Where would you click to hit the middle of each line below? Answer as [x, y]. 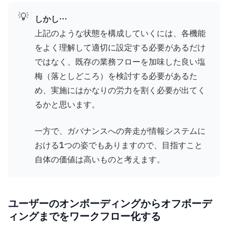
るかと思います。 [67, 105]
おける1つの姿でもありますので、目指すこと [119, 145]
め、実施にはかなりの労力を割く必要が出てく [120, 90]
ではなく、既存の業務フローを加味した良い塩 [120, 62]
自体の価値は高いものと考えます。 [100, 160]
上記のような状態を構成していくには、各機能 [120, 33]
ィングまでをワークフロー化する [84, 216]
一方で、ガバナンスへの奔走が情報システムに [120, 131]
